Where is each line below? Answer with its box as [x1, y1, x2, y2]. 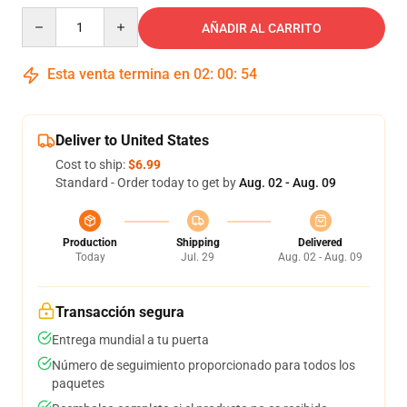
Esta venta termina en [44, 65, 194, 83]
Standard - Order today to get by [55, 175, 239, 190]
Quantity [21, 8, 71, 23]
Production [63, 236, 117, 249]
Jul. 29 [181, 251, 214, 263]
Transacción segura [55, 303, 184, 321]
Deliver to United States [55, 132, 209, 149]
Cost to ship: [55, 157, 128, 172]
